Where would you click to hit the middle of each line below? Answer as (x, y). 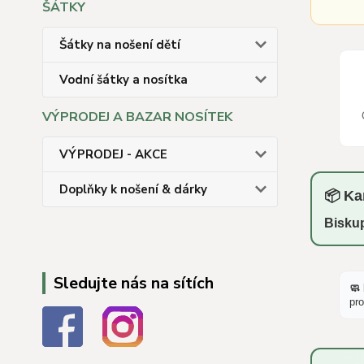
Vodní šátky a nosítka (123, 80)
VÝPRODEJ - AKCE (113, 154)
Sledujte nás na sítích (134, 283)
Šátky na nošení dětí (120, 45)
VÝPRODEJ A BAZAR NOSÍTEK (137, 117)
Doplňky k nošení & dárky (133, 189)
